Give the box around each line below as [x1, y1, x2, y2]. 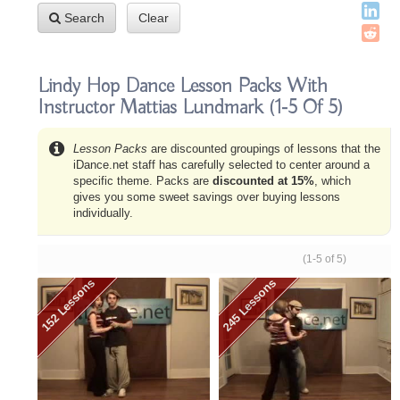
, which [314, 174, 351, 187]
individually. [73, 206, 133, 220]
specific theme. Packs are [73, 174, 212, 187]
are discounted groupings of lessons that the [147, 142, 380, 155]
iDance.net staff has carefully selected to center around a [73, 158, 370, 171]
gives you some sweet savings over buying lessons [73, 190, 340, 204]
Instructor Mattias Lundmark [37, 96, 268, 121]
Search [61, 11, 104, 25]
